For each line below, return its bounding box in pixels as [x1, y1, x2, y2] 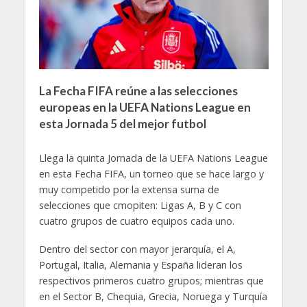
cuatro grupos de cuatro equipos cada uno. [38, 214, 234, 228]
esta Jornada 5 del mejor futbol [38, 116, 206, 131]
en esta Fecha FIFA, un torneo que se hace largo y [38, 167, 264, 181]
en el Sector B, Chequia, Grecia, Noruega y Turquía [38, 290, 267, 304]
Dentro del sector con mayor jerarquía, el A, [38, 243, 236, 256]
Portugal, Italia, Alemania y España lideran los [38, 258, 243, 272]
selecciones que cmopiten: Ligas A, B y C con [38, 199, 241, 212]
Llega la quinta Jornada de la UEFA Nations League [38, 151, 268, 165]
